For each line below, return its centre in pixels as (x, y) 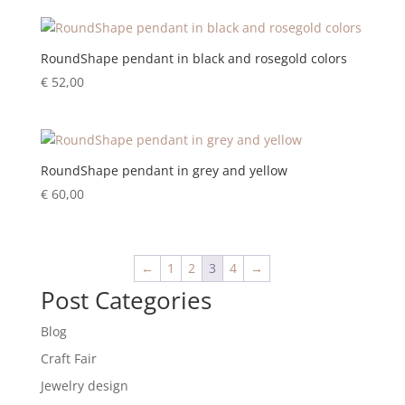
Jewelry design (84, 386)
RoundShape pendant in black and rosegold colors (193, 58)
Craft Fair (68, 359)
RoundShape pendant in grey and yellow (164, 170)
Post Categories (126, 301)
